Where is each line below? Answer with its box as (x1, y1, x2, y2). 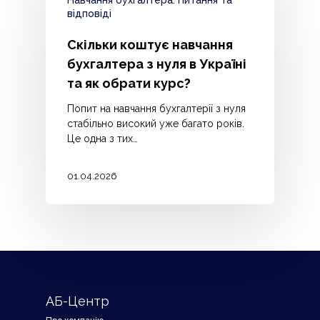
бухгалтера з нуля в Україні (67, 56, 246, 72)
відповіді (67, 8, 111, 20)
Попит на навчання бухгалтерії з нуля (67, 103, 246, 115)
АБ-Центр (46, 294, 109, 309)
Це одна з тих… (67, 133, 138, 145)
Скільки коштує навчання (67, 37, 233, 53)
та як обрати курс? (67, 76, 191, 91)
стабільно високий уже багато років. (67, 118, 244, 130)
